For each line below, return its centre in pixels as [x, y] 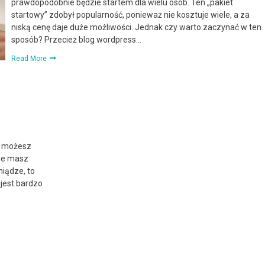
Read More [30, 58]
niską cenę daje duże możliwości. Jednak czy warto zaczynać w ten [136, 27]
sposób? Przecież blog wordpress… [76, 39]
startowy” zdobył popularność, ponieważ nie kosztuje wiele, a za [130, 14]
